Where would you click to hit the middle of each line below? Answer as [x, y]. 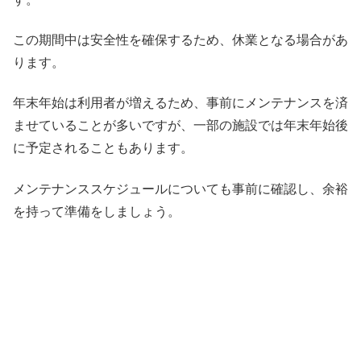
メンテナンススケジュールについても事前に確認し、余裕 [180, 189]
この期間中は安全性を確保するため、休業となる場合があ [180, 39]
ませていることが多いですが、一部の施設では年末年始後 [180, 126]
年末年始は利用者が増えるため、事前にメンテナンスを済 [180, 103]
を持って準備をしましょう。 [97, 211]
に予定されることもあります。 [103, 148]
